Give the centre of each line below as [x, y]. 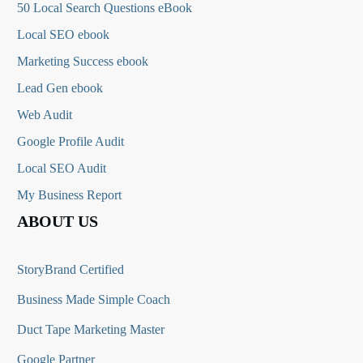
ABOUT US [58, 222]
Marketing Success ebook [83, 62]
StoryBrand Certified [70, 270]
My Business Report [69, 195]
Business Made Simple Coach [94, 300]
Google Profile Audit [70, 142]
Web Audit [45, 115]
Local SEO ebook [63, 35]
